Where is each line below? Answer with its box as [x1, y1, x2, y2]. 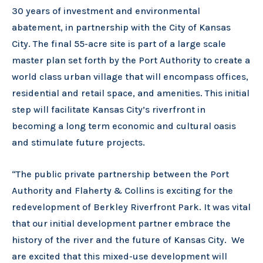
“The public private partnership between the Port [12, 168, 229, 180]
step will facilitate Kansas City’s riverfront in [12, 104, 205, 116]
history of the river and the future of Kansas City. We [12, 234, 245, 245]
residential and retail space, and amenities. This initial [12, 87, 249, 99]
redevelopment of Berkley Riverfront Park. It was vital [12, 201, 251, 213]
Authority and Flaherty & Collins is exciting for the [12, 184, 233, 196]
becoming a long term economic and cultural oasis [12, 120, 236, 132]
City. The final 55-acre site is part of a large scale [12, 38, 226, 50]
